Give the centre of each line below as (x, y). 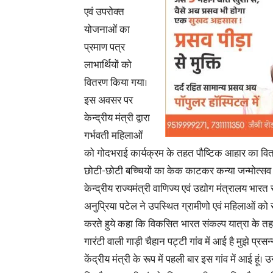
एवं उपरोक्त (104, 12)
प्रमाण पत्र (105, 48)
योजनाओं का (107, 30)
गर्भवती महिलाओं (113, 136)
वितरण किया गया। (116, 83)
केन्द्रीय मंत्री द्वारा (117, 118)
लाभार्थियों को (108, 65)
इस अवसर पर (108, 101)
